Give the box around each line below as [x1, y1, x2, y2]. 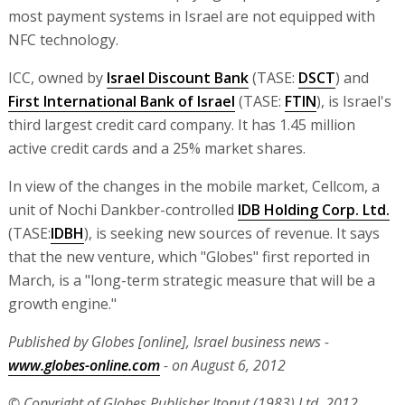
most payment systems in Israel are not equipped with [7, 6, 375, 26]
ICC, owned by [7, 68, 107, 88]
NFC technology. [7, 30, 118, 50]
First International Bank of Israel [7, 91, 235, 111]
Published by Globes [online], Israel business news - [7, 332, 329, 352]
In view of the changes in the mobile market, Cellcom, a [7, 176, 380, 196]
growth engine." [7, 294, 117, 314]
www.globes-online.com [7, 355, 160, 375]
